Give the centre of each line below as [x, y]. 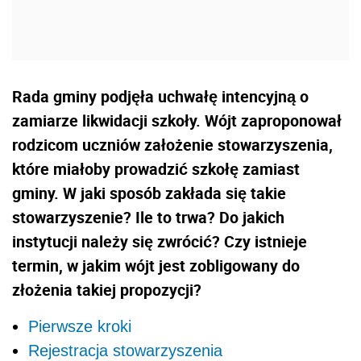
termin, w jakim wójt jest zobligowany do [156, 266]
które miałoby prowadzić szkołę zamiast [156, 169]
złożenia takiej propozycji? [107, 290]
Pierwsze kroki [80, 327]
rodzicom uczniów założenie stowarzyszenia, [172, 145]
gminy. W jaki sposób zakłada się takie [149, 193]
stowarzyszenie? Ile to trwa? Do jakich [148, 218]
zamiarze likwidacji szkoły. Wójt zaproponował [177, 121]
